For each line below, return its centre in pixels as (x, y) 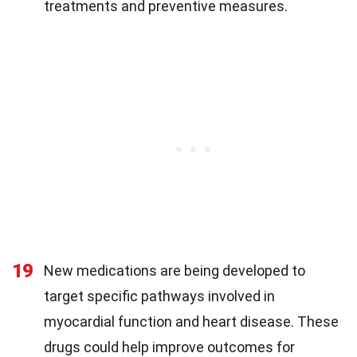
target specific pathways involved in (159, 296)
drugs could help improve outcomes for (169, 347)
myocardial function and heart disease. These (191, 321)
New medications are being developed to (175, 270)
